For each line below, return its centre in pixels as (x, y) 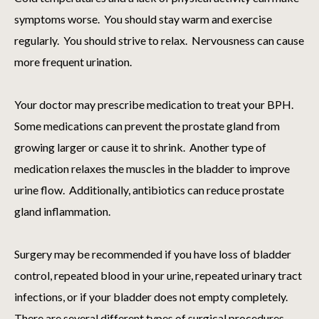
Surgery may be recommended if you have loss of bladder (153, 254)
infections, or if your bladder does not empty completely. (152, 297)
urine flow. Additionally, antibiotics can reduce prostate (149, 190)
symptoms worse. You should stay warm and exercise (143, 19)
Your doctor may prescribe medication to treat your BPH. (155, 105)
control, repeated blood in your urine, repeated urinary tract (158, 276)
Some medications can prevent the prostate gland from (147, 126)
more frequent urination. (73, 62)
